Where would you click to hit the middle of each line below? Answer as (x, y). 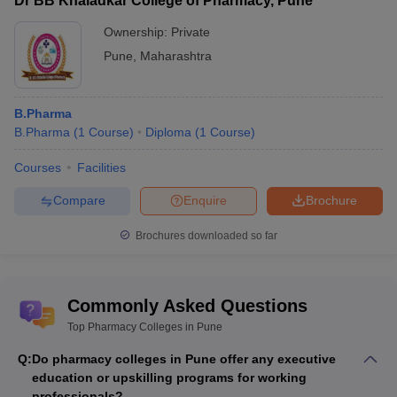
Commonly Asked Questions (187, 305)
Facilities (101, 167)
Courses (38, 167)
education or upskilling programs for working (169, 377)
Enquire (205, 201)
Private (191, 31)
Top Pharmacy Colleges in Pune (145, 327)
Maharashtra (176, 55)
